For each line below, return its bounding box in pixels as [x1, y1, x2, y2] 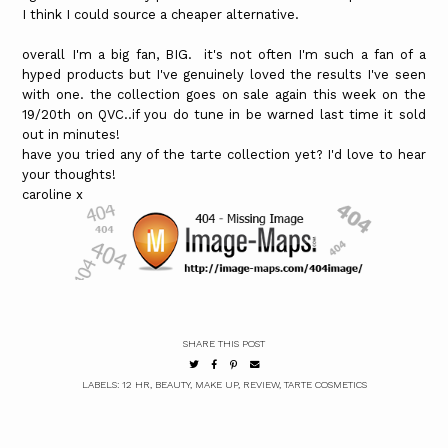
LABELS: [81, 379, 122, 391]
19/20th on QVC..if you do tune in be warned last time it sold [22, 107, 426, 123]
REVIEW [242, 379, 279, 391]
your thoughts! [22, 167, 117, 183]
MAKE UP [194, 379, 238, 391]
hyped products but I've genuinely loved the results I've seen [22, 67, 426, 83]
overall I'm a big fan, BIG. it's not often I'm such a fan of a [22, 47, 426, 63]
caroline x [22, 187, 84, 203]
